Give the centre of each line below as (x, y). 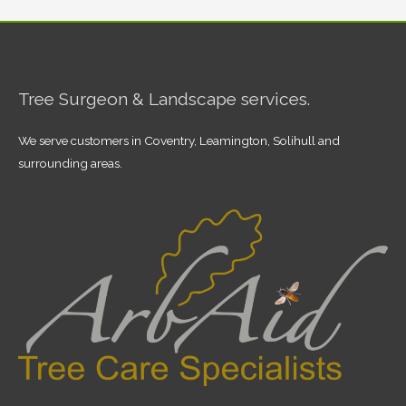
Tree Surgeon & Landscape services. (164, 99)
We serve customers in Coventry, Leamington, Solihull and (179, 140)
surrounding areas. (70, 163)
